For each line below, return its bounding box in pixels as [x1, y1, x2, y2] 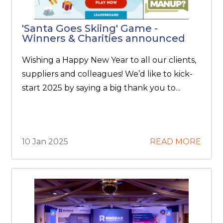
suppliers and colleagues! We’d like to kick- [22, 69, 193, 79]
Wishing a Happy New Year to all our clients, [22, 55, 197, 65]
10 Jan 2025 [22, 137, 69, 146]
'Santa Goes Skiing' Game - [22, 22, 158, 34]
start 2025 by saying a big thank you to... [22, 83, 181, 93]
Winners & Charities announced [22, 32, 186, 44]
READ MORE [149, 137, 201, 146]
